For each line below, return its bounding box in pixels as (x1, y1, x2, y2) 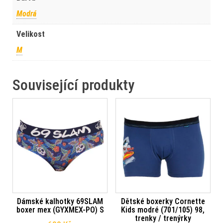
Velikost (16, 29, 45, 39)
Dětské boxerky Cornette (120, 196, 205, 206)
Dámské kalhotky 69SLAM (17, 196, 104, 206)
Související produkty (12, 76, 134, 94)
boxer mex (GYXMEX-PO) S (16, 205, 104, 215)
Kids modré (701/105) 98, (121, 205, 205, 215)
